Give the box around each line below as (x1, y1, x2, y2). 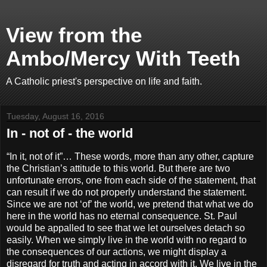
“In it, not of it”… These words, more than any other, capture (7, 151, 254, 162)
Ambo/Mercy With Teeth (6, 47, 240, 70)
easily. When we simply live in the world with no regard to (7, 234, 247, 245)
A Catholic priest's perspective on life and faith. (6, 76, 202, 86)
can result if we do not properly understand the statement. (7, 187, 247, 197)
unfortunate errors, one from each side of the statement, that (7, 175, 256, 185)
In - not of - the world (7, 126, 133, 141)
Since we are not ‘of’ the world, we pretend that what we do (7, 198, 253, 209)
